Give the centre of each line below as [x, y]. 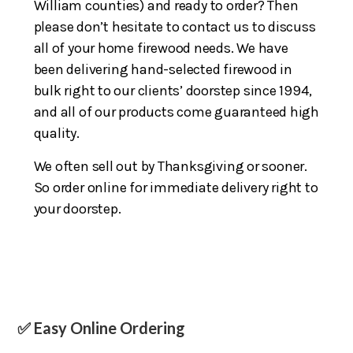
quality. [56, 133]
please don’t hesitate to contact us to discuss [175, 26]
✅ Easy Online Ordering [102, 327]
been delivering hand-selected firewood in [163, 69]
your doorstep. [77, 208]
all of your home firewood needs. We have [161, 48]
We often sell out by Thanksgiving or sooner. [171, 166]
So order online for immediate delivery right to [176, 187]
